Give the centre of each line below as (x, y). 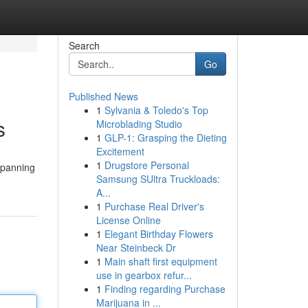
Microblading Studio (139, 124)
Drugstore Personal (146, 165)
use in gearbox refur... (144, 275)
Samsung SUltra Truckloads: (158, 179)
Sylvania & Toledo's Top (156, 110)
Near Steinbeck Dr (136, 247)
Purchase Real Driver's (154, 206)
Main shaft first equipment (161, 261)
